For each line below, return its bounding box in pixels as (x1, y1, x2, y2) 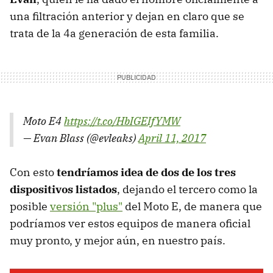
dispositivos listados (10, 182, 117, 197)
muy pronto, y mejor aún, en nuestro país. (10, 233, 225, 248)
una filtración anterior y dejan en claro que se (10, 9, 244, 24)
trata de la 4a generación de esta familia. (10, 26, 219, 41)
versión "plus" (50, 199, 122, 214)
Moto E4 (23, 114, 64, 129)
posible (10, 199, 50, 214)
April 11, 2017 (138, 131, 206, 146)
